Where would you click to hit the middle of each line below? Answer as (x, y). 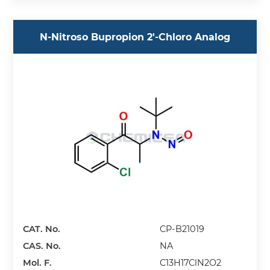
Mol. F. (38, 263)
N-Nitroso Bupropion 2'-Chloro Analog (135, 37)
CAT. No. (42, 229)
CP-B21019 (182, 229)
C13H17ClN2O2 (191, 263)
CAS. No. (42, 246)
